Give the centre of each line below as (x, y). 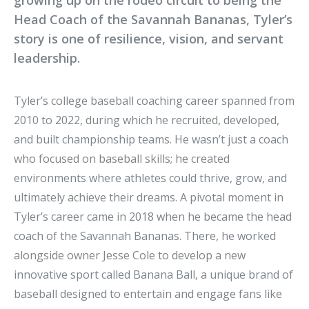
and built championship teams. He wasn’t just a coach (151, 140)
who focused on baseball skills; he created (122, 159)
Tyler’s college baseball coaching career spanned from (154, 101)
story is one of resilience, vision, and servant (149, 39)
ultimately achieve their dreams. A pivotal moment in (149, 198)
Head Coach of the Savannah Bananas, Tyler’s (153, 20)
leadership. (47, 58)
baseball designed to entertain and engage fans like (148, 294)
